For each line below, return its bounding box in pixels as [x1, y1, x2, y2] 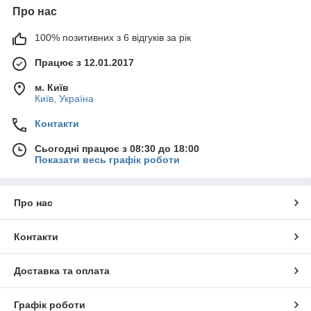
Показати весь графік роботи [35, 154, 180, 166]
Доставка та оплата [14, 265, 110, 277]
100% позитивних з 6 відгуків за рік [35, 32, 191, 44]
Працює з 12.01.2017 [35, 57, 134, 69]
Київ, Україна [35, 93, 94, 105]
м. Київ [35, 82, 69, 94]
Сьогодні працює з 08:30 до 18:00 [35, 143, 199, 155]
